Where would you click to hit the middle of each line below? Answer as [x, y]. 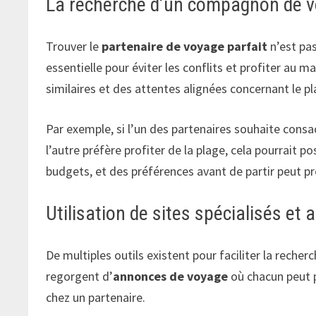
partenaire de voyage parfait [185, 46]
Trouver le [74, 46]
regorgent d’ [80, 276]
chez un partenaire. [96, 297]
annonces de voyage [171, 276]
